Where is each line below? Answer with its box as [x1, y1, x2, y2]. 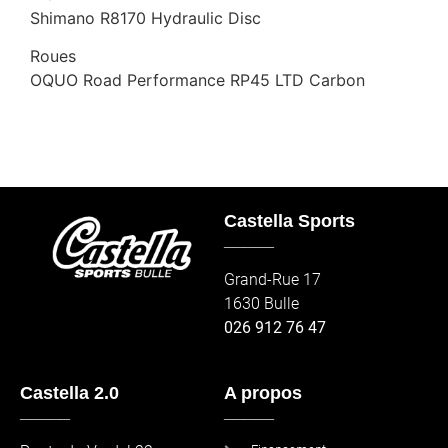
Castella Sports [224, 210, 355, 231]
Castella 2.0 [20, 383, 119, 404]
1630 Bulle [224, 293, 299, 313]
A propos [224, 383, 302, 404]
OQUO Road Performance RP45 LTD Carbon [30, 70, 365, 91]
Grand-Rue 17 [224, 269, 321, 289]
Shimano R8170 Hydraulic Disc [30, 7, 261, 28]
